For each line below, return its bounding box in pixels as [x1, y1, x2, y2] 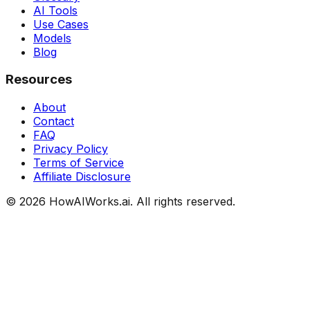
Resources [6, 71, 72, 88]
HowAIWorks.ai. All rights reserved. [46, 194, 235, 209]
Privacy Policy [33, 142, 108, 156]
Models [33, 30, 71, 45]
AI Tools [33, 3, 77, 17]
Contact [33, 114, 74, 129]
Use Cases [33, 17, 89, 31]
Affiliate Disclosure [33, 170, 131, 184]
